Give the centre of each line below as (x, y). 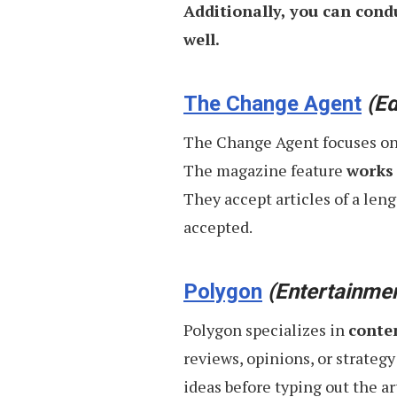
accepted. (218, 226)
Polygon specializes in (266, 329)
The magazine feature (265, 170)
